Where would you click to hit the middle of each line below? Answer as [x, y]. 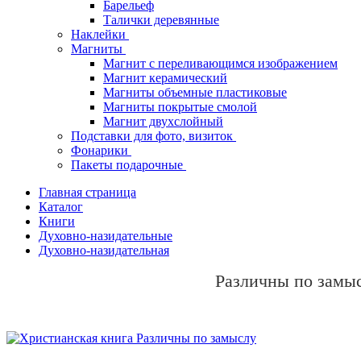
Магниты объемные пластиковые [195, 93]
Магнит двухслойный [163, 122]
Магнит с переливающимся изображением [220, 64]
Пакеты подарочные [129, 165]
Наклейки [100, 35]
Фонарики [101, 151]
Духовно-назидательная [104, 251]
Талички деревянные [161, 20]
